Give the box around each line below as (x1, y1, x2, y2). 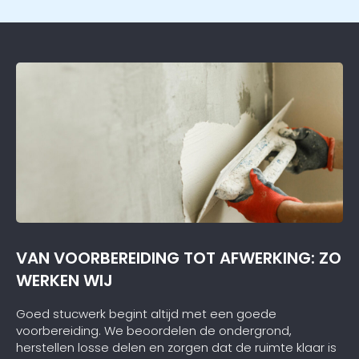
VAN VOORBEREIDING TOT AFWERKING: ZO (16, 247, 341, 270)
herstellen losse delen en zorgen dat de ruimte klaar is (16, 338, 337, 356)
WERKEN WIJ (16, 269, 113, 292)
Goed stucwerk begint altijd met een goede (16, 305, 276, 322)
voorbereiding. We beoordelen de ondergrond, (16, 321, 292, 339)
